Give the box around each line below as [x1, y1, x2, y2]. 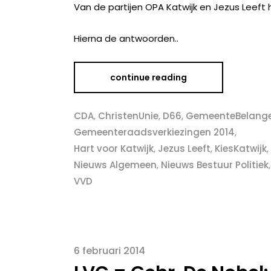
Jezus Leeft [158, 142, 211, 155]
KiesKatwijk [215, 142, 267, 155]
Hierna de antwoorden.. [74, 32, 178, 45]
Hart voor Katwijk [74, 142, 154, 155]
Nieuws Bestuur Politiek [161, 158, 269, 171]
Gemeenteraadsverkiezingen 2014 [74, 126, 235, 139]
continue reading [110, 71, 187, 83]
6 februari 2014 [74, 244, 145, 258]
